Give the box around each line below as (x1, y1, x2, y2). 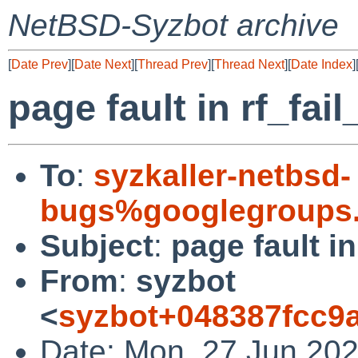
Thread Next (214, 58, 284, 71)
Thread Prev (137, 58, 208, 71)
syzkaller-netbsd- (93, 157, 351, 193)
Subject (40, 228, 153, 263)
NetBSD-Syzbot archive (8, 8, 339, 42)
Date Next (74, 58, 131, 71)
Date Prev (11, 58, 68, 71)
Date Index (291, 58, 352, 71)
